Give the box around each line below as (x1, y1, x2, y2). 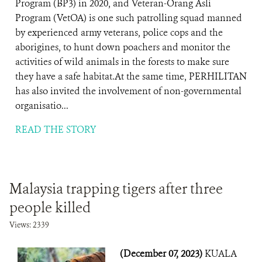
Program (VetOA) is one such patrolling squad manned (15, 12, 242, 24)
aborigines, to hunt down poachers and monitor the (15, 41, 230, 53)
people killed (9, 198, 91, 217)
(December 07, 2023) (120, 247, 205, 260)
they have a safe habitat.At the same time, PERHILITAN (15, 70, 247, 82)
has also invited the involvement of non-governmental (15, 85, 242, 97)
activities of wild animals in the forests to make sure (15, 56, 229, 68)
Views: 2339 (9, 220, 49, 230)
